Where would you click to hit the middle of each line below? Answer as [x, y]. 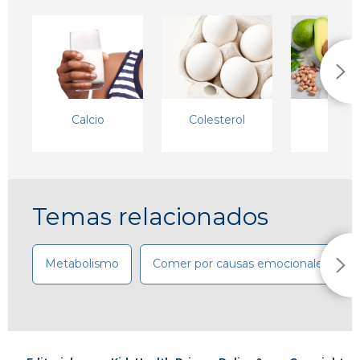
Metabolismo [82, 264]
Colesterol [217, 119]
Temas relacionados [150, 217]
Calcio [88, 119]
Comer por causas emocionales [241, 264]
